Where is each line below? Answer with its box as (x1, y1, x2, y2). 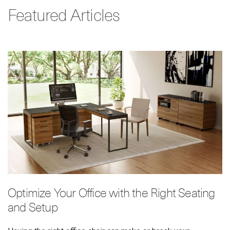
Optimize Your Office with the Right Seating (8, 187, 215, 200)
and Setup (8, 202, 57, 215)
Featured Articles (8, 8, 120, 25)
